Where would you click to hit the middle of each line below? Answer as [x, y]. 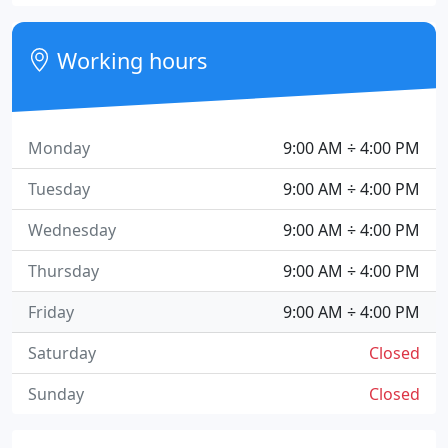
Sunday [56, 394]
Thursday [63, 271]
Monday [59, 148]
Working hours [129, 60]
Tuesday [59, 189]
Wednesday [72, 230]
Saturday [62, 353]
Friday [51, 312]
